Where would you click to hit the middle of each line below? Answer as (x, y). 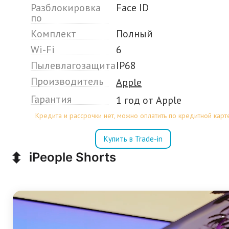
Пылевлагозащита (73, 65)
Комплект (53, 34)
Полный (134, 34)
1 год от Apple (149, 100)
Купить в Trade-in (133, 139)
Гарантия (51, 99)
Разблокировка (66, 8)
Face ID (132, 8)
